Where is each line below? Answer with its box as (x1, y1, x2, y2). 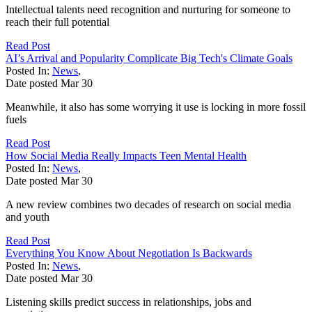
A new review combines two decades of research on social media (6, 198, 291, 210)
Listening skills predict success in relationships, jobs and (6, 295, 251, 308)
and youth (6, 210, 49, 223)
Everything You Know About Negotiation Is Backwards (6, 247, 252, 259)
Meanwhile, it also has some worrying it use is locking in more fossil (6, 100, 306, 113)
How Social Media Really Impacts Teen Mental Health (6, 149, 247, 162)
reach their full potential (6, 15, 109, 28)
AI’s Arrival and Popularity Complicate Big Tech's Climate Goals (6, 52, 292, 64)
